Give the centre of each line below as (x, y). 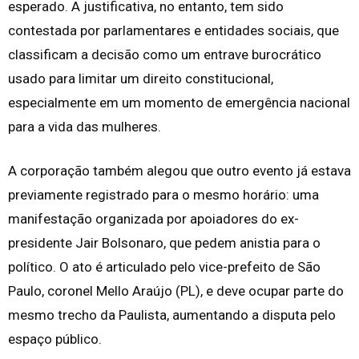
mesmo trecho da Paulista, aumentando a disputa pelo (172, 315)
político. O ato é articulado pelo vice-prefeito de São (164, 267)
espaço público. (55, 339)
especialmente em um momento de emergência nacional (179, 103)
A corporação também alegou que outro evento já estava (179, 171)
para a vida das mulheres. (85, 127)
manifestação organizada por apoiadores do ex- (153, 219)
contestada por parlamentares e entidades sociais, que (173, 31)
